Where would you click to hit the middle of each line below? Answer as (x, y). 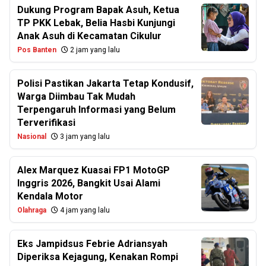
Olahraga (32, 210)
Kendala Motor (50, 197)
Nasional (32, 137)
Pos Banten (37, 50)
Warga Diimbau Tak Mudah (76, 97)
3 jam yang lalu (84, 137)
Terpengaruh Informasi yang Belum (96, 110)
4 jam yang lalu (84, 210)
